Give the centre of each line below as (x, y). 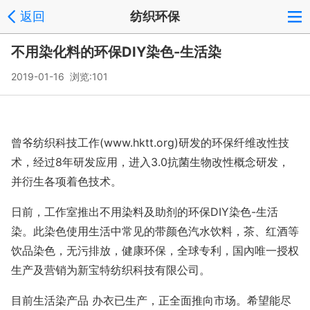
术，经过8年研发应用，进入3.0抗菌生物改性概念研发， (150, 162)
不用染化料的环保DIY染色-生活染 (116, 52)
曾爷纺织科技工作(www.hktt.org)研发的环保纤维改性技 (150, 143)
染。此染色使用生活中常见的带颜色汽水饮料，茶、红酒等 (155, 231)
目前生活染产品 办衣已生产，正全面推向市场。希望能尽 (151, 300)
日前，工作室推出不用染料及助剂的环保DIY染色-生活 (145, 212)
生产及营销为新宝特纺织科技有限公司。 (111, 270)
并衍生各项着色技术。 (66, 181)
